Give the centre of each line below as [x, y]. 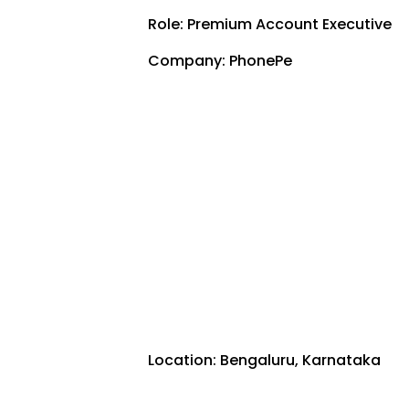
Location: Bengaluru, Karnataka [266, 361]
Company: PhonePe [220, 61]
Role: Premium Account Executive [269, 25]
